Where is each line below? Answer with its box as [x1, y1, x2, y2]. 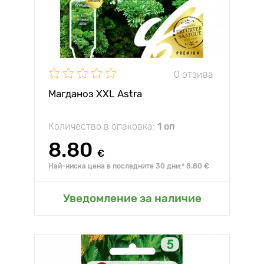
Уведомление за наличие [62, 192, 202, 205]
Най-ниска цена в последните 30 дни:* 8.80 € [48, 162, 209, 170]
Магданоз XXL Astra [48, 88, 142, 100]
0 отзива [174, 68, 213, 80]
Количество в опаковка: [48, 121, 157, 132]
